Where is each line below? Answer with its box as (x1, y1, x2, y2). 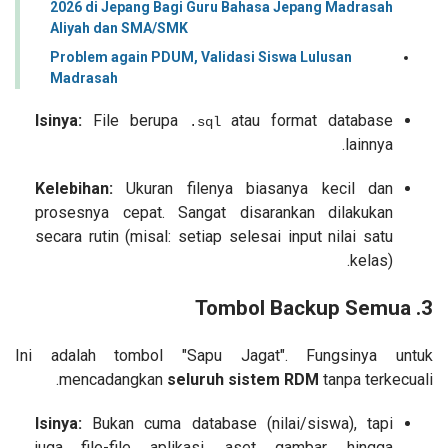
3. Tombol (421, 295, 433, 320)
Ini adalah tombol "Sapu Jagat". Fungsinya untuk (15, 345, 433, 365)
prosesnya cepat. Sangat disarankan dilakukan (35, 202, 393, 222)
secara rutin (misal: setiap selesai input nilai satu (35, 226, 393, 246)
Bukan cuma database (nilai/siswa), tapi (82, 413, 393, 433)
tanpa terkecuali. (319, 369, 433, 389)
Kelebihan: (35, 178, 113, 198)
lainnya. (345, 134, 393, 154)
